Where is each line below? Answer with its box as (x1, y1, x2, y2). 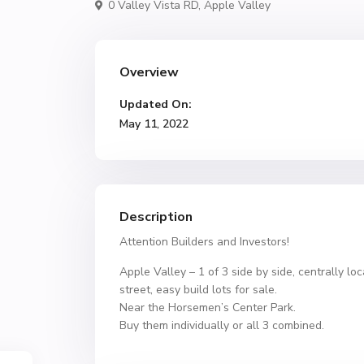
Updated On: (119, 97, 192, 112)
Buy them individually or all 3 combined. (119, 318, 324, 333)
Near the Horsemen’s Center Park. (119, 300, 296, 315)
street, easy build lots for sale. (119, 282, 277, 297)
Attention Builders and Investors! (119, 234, 289, 249)
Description (119, 208, 193, 226)
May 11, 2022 (119, 116, 188, 132)
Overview (119, 63, 179, 81)
